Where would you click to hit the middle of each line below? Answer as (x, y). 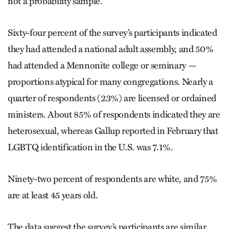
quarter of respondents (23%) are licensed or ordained (112, 98)
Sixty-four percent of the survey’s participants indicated (112, 33)
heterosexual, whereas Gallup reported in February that (113, 131)
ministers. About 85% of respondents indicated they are (114, 115)
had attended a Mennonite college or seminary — (102, 66)
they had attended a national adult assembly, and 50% (111, 49)
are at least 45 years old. (53, 196)
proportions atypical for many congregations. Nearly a (110, 82)
